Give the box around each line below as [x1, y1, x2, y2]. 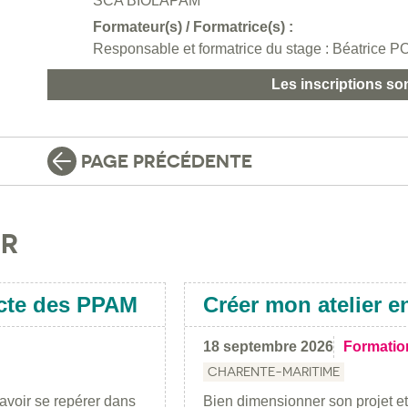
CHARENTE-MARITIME [208, 363, 340, 379]
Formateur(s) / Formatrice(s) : [93, 19, 293, 36]
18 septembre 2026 [203, 338, 333, 354]
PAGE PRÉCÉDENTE [81, 150, 252, 173]
